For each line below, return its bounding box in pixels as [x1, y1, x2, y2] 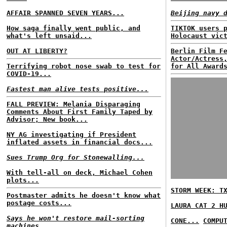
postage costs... [7, 199, 71, 207]
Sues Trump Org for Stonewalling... [7, 154, 144, 161]
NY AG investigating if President [7, 131, 136, 138]
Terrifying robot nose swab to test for [7, 62, 161, 70]
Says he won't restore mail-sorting [7, 214, 144, 222]
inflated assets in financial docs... [7, 138, 153, 146]
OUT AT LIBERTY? [7, 47, 67, 55]
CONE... [171, 217, 199, 224]
